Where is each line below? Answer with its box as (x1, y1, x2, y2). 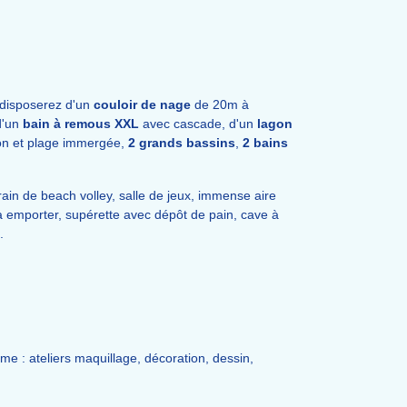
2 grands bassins (124, 135, 235, 150)
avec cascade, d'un (139, 116, 257, 131)
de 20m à (191, 97, 249, 112)
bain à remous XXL (23, 116, 139, 131)
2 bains (243, 135, 288, 150)
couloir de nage (94, 97, 191, 112)
